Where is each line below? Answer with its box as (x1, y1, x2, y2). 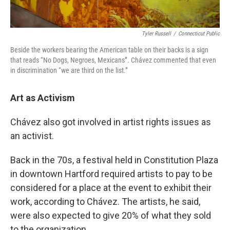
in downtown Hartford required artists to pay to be (10, 168, 213, 179)
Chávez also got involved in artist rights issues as (10, 117, 211, 127)
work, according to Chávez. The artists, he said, (10, 196, 200, 207)
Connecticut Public (178, 30, 220, 37)
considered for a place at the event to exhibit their (10, 182, 212, 193)
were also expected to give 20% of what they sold (10, 210, 211, 221)
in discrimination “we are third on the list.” (10, 66, 128, 74)
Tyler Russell (142, 30, 171, 37)
